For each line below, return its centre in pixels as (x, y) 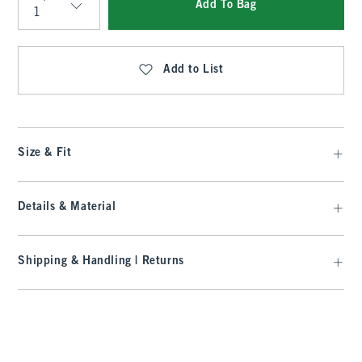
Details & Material (67, 207)
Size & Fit (45, 153)
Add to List (194, 70)
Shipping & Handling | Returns (101, 261)
